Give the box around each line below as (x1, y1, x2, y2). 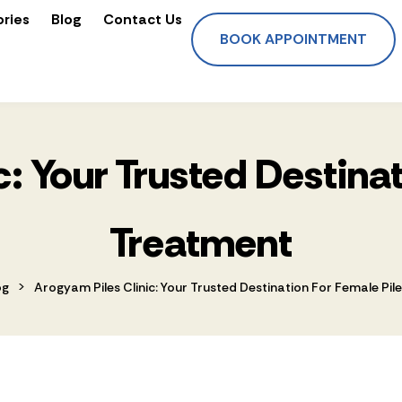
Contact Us (103, 10, 182, 29)
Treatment (109, 215, 293, 269)
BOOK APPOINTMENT (220, 30, 367, 48)
